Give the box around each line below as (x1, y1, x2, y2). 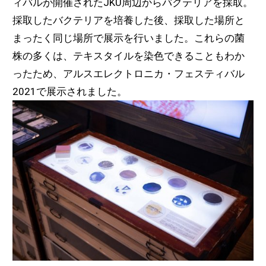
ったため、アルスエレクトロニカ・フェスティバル (12, 68, 245, 80)
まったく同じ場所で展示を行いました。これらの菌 (12, 32, 245, 45)
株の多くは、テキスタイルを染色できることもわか (12, 50, 245, 62)
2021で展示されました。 (12, 85, 127, 98)
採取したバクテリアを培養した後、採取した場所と (12, 14, 245, 27)
